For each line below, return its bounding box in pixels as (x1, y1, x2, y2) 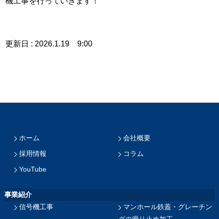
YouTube (19, 165, 46, 174)
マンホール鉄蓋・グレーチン (123, 203, 213, 211)
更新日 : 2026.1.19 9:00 (5, 39, 93, 48)
